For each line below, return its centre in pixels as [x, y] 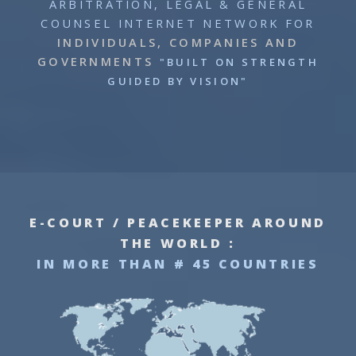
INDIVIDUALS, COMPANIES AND [178, 43]
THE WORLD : [178, 244]
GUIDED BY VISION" [178, 81]
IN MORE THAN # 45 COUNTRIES [178, 264]
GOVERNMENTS [95, 62]
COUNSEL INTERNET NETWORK [163, 23]
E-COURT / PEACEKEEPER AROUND [178, 223]
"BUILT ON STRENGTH [239, 62]
